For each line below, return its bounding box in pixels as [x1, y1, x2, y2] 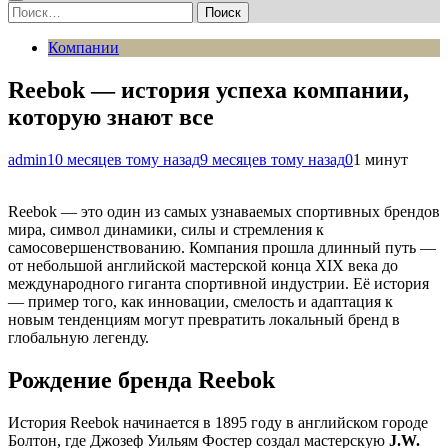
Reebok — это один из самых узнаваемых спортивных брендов [8, 202, 440, 220]
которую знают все [8, 103, 214, 130]
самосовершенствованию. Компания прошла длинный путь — [8, 238, 436, 256]
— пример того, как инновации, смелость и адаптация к [8, 292, 393, 310]
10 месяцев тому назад [47, 150, 200, 168]
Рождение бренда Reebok [8, 366, 275, 393]
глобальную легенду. [8, 328, 149, 346]
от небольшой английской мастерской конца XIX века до [8, 256, 398, 274]
